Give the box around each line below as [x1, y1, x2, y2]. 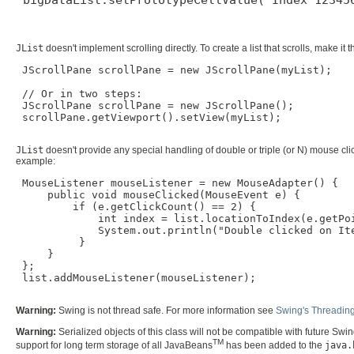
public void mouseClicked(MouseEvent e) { [16, 188, 300, 201]
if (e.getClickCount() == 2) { [16, 200, 256, 213]
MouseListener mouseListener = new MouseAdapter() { [16, 176, 338, 189]
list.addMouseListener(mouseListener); [16, 271, 256, 284]
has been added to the [224, 339, 325, 351]
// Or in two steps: [16, 87, 142, 100]
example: [16, 156, 55, 168]
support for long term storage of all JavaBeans [16, 339, 213, 351]
